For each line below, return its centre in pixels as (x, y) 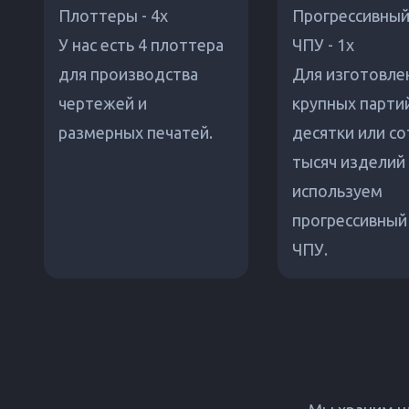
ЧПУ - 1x (323, 45)
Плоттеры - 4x (113, 16)
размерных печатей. (136, 133)
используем (337, 191)
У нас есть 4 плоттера (141, 45)
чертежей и (103, 104)
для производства (128, 74)
